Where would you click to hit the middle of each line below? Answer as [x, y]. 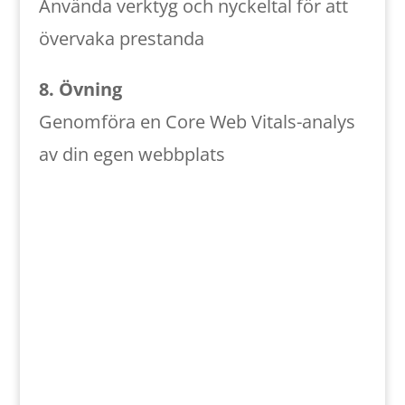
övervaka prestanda [121, 38]
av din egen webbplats [132, 154]
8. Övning [80, 89]
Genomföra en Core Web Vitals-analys [197, 122]
